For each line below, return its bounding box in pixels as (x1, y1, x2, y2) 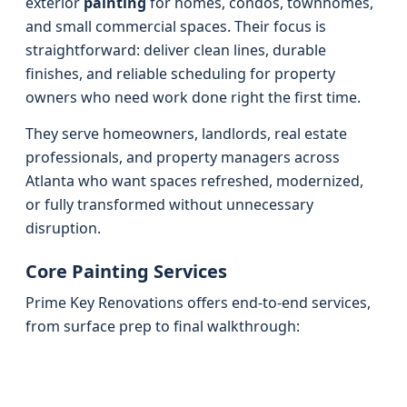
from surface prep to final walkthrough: (25, 316, 300, 336)
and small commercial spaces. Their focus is (25, 16, 326, 36)
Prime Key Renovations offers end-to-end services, (25, 293, 371, 313)
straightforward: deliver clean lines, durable (25, 40, 326, 60)
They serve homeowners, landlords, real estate (25, 124, 347, 144)
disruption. (25, 218, 101, 238)
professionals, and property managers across (25, 147, 340, 167)
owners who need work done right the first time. (25, 87, 361, 107)
